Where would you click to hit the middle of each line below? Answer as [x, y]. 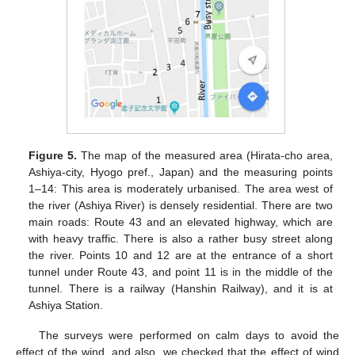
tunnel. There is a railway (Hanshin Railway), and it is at [181, 288]
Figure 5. [53, 155]
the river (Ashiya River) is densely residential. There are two [181, 205]
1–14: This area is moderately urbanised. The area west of [181, 188]
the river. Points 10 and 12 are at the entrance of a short [181, 255]
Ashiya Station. [66, 305]
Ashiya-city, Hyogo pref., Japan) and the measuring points [181, 172]
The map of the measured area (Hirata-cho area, [205, 155]
